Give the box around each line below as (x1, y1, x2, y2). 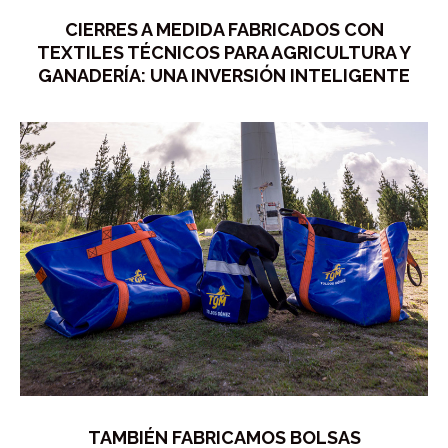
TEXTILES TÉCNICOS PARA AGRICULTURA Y (37, 41, 411, 63)
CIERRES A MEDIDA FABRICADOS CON (64, 18, 384, 40)
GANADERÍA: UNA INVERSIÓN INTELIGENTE (38, 64, 410, 86)
